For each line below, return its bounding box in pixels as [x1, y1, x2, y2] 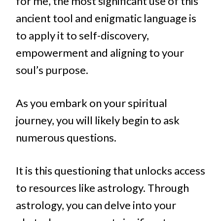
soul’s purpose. [16, 63, 88, 77]
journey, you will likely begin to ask [16, 113, 180, 127]
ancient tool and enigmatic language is [16, 11, 196, 25]
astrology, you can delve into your [16, 198, 176, 212]
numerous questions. [16, 131, 116, 145]
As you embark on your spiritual [16, 96, 167, 110]
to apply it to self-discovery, [16, 29, 149, 42]
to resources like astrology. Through [16, 181, 189, 195]
